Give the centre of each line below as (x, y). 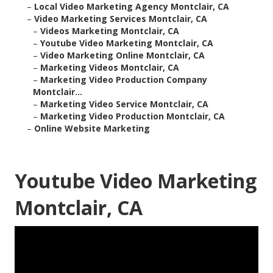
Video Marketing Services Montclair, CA (121, 19)
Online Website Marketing (92, 129)
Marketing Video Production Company (124, 80)
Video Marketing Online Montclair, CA (122, 55)
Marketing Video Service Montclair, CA (124, 104)
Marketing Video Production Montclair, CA (133, 116)
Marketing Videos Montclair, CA (110, 68)
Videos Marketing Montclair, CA (110, 31)
